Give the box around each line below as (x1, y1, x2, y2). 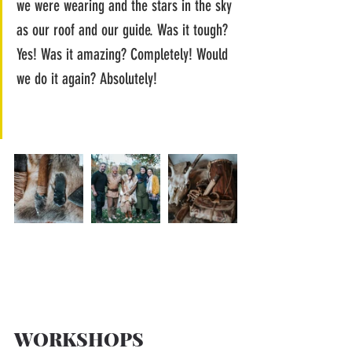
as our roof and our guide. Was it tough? (16, 20, 232, 39)
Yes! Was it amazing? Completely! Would (16, 44, 232, 64)
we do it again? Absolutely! (16, 68, 157, 88)
